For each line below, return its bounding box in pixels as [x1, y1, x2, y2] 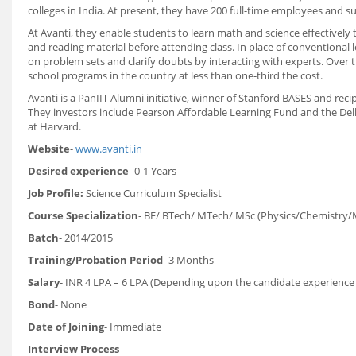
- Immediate [104, 319, 161, 334]
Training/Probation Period [28, 253, 163, 267]
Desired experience [28, 164, 129, 178]
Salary [28, 275, 60, 289]
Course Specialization [28, 208, 138, 222]
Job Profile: [28, 186, 86, 200]
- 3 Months [163, 253, 214, 267]
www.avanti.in [75, 141, 142, 156]
